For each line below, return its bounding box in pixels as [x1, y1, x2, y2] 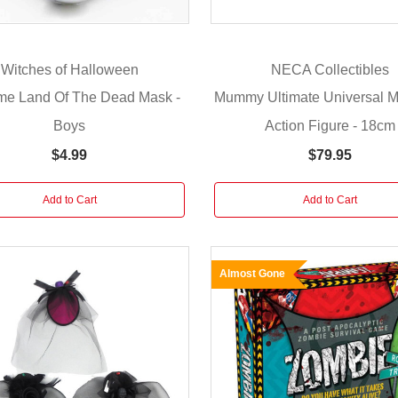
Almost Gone [219, 267, 285, 280]
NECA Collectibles [270, 61, 389, 77]
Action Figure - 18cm [264, 117, 395, 133]
